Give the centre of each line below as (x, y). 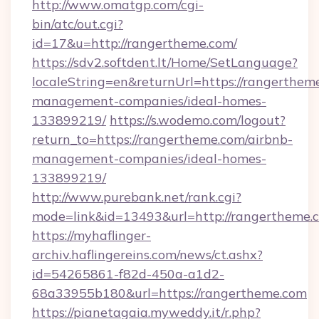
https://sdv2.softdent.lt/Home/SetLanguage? (165, 62)
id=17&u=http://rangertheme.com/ (135, 43)
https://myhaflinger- (91, 235)
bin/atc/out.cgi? (78, 24)
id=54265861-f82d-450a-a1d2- (128, 274)
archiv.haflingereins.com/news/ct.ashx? (147, 255)
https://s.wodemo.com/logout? (198, 120)
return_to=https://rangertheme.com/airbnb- (162, 139)
